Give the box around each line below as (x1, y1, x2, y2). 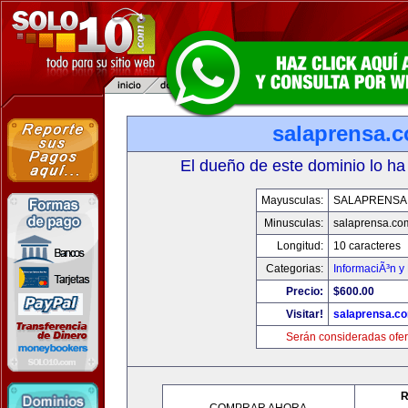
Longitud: (277, 240, 323, 252)
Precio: (286, 285, 323, 298)
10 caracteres (333, 240, 401, 252)
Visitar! (286, 308, 323, 321)
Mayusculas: (261, 194, 323, 207)
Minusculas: (264, 217, 323, 229)
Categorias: (266, 262, 323, 275)
